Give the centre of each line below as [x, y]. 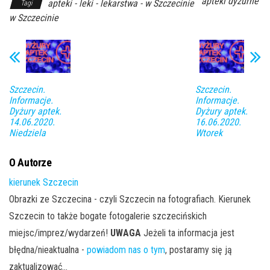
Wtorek [209, 133]
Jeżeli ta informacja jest [188, 233]
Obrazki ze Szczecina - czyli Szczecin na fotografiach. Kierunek [130, 199]
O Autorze [30, 162]
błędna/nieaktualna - [48, 250]
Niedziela [27, 133]
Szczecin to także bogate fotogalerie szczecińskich [108, 216]
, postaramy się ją [199, 250]
